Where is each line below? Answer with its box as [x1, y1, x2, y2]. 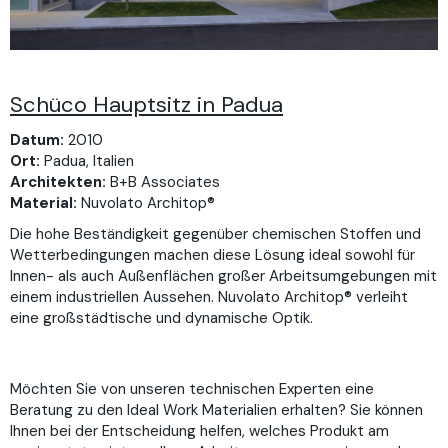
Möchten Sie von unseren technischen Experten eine [10, 379, 374, 400]
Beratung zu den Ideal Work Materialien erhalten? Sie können [10, 400, 423, 421]
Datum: [10, 129, 64, 150]
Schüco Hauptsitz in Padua [10, 90, 283, 120]
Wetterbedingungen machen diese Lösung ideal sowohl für [10, 245, 415, 266]
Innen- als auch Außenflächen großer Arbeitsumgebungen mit [10, 266, 437, 287]
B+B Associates [106, 171, 220, 192]
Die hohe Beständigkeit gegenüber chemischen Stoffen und [10, 224, 421, 245]
